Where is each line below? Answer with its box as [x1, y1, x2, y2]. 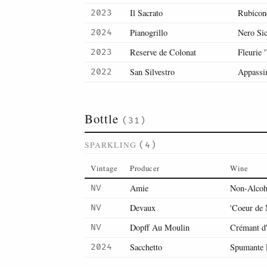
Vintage [91, 163, 118, 173]
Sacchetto [130, 241, 162, 253]
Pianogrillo [130, 27, 167, 38]
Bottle [85, 110, 123, 127]
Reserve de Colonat [130, 46, 196, 58]
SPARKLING [85, 139, 139, 150]
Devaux [130, 202, 156, 213]
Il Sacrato [130, 7, 163, 18]
